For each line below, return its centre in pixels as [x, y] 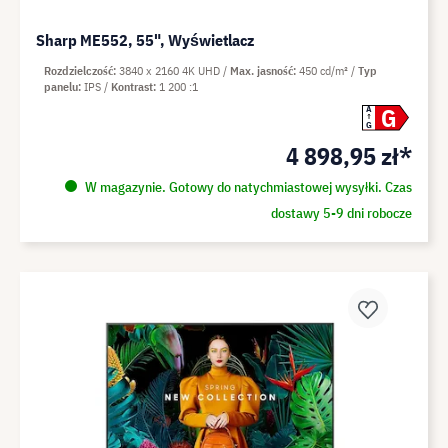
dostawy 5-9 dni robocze [341, 212]
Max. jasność [261, 70]
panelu [61, 86]
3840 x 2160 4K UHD [171, 70]
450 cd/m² [325, 70]
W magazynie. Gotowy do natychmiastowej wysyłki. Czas [246, 186]
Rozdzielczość [78, 70]
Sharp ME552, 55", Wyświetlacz [145, 39]
